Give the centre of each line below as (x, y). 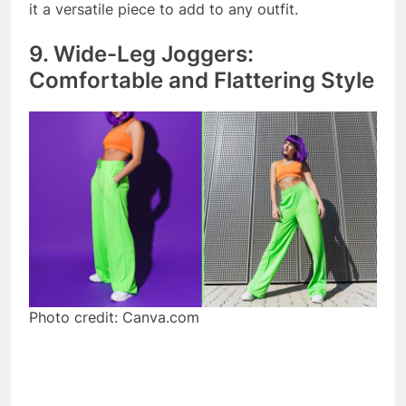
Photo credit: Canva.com (114, 317)
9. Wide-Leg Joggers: (141, 53)
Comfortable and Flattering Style (202, 80)
